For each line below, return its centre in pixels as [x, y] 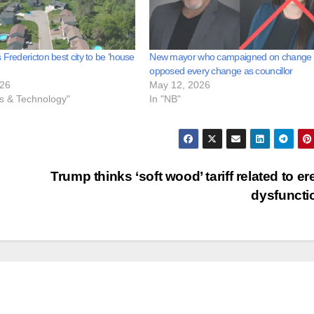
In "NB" [165, 99]
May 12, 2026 [180, 85]
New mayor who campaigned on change [231, 57]
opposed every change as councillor [221, 71]
